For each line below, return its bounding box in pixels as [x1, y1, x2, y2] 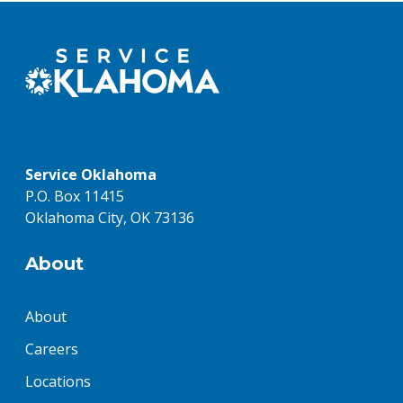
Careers [25, 339, 78, 359]
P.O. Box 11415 [25, 186, 124, 206]
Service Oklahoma [25, 165, 157, 184]
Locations [25, 372, 91, 391]
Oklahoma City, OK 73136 [25, 208, 194, 228]
